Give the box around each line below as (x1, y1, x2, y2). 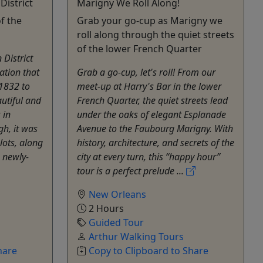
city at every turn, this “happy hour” (77, 150, 220, 163)
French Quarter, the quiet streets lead (77, 93, 228, 107)
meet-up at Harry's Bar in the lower (77, 79, 221, 93)
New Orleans (89, 187, 146, 201)
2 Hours (86, 201, 124, 215)
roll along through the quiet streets (77, 28, 234, 41)
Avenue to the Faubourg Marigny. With (77, 122, 233, 135)
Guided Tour (89, 215, 144, 229)
